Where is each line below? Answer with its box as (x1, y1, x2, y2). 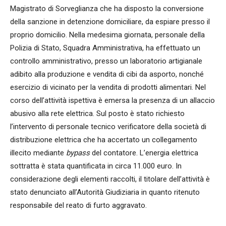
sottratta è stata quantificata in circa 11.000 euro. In (10, 161, 182, 171)
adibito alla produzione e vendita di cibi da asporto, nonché (10, 70, 204, 79)
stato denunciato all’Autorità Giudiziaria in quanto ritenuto (10, 188, 200, 197)
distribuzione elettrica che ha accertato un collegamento (10, 135, 197, 145)
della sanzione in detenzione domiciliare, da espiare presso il (10, 17, 210, 27)
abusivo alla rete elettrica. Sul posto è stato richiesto (10, 109, 185, 119)
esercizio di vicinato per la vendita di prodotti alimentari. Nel (10, 83, 206, 92)
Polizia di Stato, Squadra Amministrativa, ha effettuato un (10, 43, 200, 53)
